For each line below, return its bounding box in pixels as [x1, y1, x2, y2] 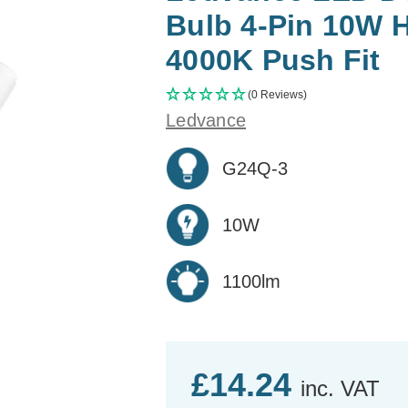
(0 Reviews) [248, 87, 307, 101]
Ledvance [166, 109, 246, 130]
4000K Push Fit [166, 43, 381, 76]
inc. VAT [301, 375, 380, 401]
